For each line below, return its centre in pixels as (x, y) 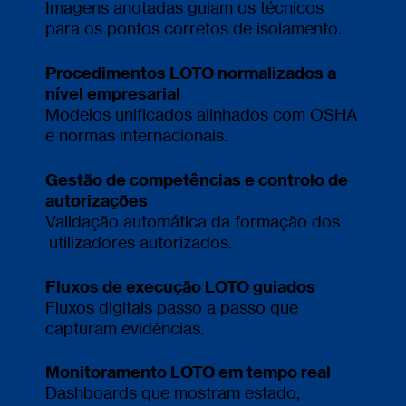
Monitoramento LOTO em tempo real (188, 372)
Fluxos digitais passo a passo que (172, 307)
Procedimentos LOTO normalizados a (191, 73)
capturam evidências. (125, 328)
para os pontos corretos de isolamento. (193, 29)
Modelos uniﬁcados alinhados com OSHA (202, 115)
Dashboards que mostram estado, (173, 393)
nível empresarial (115, 94)
